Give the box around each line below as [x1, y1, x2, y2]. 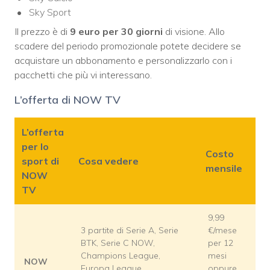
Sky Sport [29, 6, 71, 19]
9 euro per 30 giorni [70, 25, 163, 38]
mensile [206, 162, 242, 175]
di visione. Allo [163, 25, 225, 38]
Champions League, [81, 250, 160, 262]
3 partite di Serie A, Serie [81, 225, 178, 236]
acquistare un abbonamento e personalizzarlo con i [14, 54, 232, 67]
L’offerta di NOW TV [14, 93, 121, 107]
